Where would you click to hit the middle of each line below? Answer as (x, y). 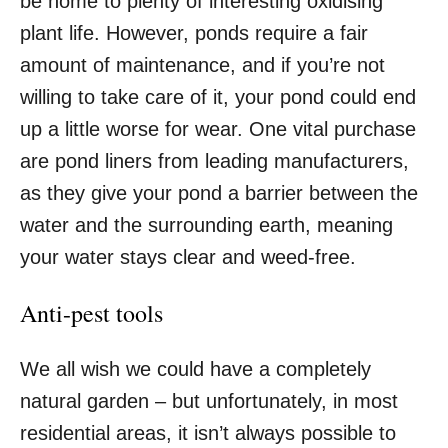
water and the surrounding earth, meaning (206, 224)
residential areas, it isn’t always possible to (208, 432)
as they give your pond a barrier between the (219, 192)
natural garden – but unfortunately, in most (209, 400)
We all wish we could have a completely (195, 368)
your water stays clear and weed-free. (188, 256)
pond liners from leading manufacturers (229, 160)
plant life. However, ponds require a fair (194, 32)
